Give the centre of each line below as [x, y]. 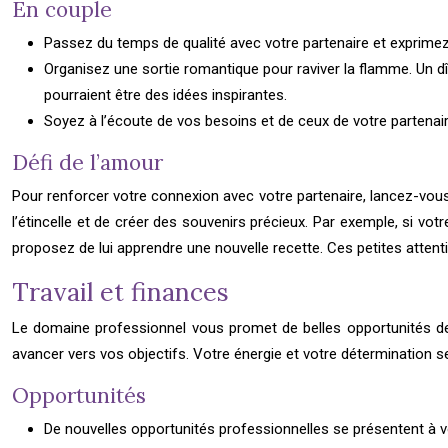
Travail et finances [120, 292]
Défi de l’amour [87, 162]
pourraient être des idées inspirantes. [165, 95]
